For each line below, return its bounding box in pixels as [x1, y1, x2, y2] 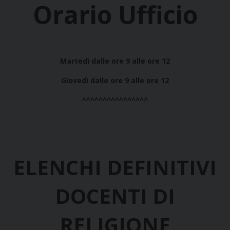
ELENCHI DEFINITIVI [13, 153, 217, 182]
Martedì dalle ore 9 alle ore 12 [60, 56, 170, 66]
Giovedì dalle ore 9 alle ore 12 [61, 75, 169, 86]
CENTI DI [86, 182, 175, 210]
